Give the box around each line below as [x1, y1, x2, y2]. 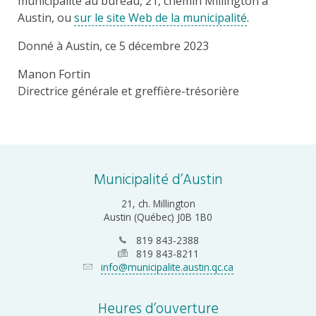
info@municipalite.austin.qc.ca [101, 260, 233, 274]
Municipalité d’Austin [94, 168, 222, 192]
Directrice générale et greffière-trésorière [18, 83, 239, 99]
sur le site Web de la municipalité [74, 10, 247, 25]
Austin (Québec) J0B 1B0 [104, 210, 212, 224]
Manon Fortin [18, 66, 90, 82]
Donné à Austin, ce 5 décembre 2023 [18, 38, 209, 54]
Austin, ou [18, 10, 74, 25]
